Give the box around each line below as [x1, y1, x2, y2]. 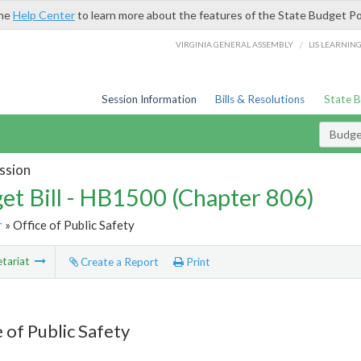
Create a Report [77, 255, 159, 269]
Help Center [13, 8, 75, 22]
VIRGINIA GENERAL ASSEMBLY [176, 39, 294, 49]
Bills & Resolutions [215, 93, 305, 106]
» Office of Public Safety [2, 217, 135, 232]
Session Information [101, 93, 197, 106]
